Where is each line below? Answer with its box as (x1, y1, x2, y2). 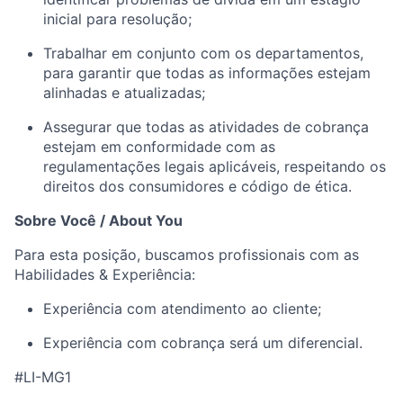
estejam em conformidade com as (43, 138, 275, 157)
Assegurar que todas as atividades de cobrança (43, 118, 369, 137)
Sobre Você (14, 211, 100, 230)
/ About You (100, 211, 183, 230)
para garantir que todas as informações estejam (43, 64, 371, 83)
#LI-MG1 (14, 368, 71, 387)
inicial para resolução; (43, 10, 192, 29)
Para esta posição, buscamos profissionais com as (14, 246, 359, 264)
